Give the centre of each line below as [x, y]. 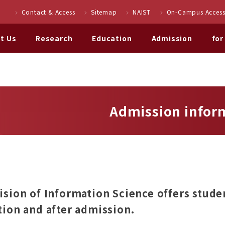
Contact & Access [48, 12]
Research [54, 38]
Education [112, 38]
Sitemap [104, 12]
